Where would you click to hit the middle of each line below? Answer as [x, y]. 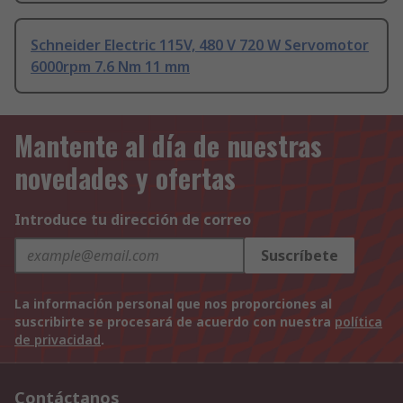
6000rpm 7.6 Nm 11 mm [110, 67]
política [358, 322]
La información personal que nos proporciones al [173, 304]
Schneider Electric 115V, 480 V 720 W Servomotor [200, 45]
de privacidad [58, 340]
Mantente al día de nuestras [168, 146]
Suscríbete [300, 256]
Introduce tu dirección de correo [133, 220]
